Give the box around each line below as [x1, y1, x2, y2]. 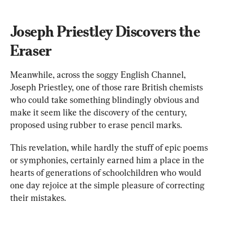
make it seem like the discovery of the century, [10, 106, 189, 118]
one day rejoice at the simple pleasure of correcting [10, 179, 206, 190]
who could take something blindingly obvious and [10, 94, 201, 105]
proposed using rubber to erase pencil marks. [10, 119, 182, 130]
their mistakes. [10, 192, 66, 203]
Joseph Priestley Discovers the [10, 22, 203, 40]
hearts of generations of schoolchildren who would [10, 167, 203, 178]
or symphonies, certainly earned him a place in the [10, 154, 206, 165]
